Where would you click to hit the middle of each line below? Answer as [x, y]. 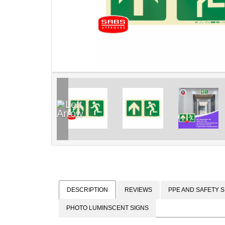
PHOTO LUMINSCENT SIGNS [107, 208]
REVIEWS [138, 190]
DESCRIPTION [87, 190]
